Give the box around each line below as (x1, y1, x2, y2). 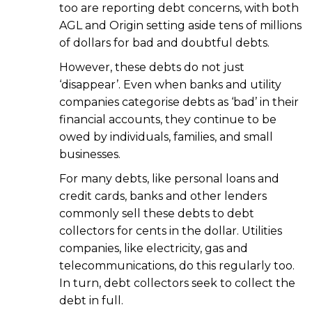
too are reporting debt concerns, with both (59, 1, 299, 15)
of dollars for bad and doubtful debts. (59, 36, 270, 50)
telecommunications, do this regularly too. (59, 259, 295, 273)
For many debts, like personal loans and (59, 172, 279, 186)
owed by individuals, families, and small (59, 130, 273, 144)
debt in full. (59, 294, 123, 308)
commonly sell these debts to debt (59, 207, 254, 221)
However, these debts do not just (59, 61, 244, 75)
